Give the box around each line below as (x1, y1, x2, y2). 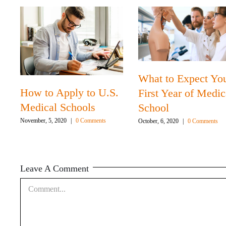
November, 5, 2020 (20, 117, 67, 125)
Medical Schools (20, 101, 96, 114)
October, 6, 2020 (138, 117, 179, 125)
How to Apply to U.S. (20, 86, 119, 99)
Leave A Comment (20, 163, 89, 174)
